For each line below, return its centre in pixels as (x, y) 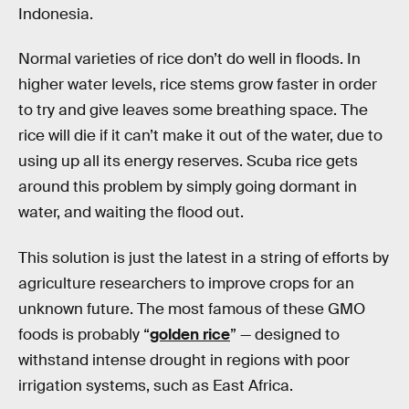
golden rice (190, 335)
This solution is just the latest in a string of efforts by (204, 258)
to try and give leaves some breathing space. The (193, 110)
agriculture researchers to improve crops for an (186, 284)
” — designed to (285, 335)
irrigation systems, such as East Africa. (156, 386)
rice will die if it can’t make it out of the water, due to (200, 136)
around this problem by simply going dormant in (188, 187)
